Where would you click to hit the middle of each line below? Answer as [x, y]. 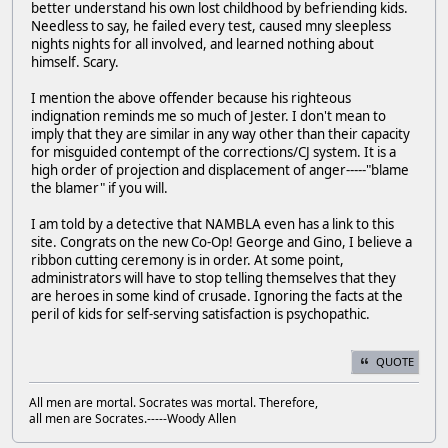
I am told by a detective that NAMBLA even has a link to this [212, 224]
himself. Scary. [75, 62]
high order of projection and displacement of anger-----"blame [220, 170]
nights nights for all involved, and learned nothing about [202, 44]
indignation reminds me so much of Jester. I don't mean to [208, 116]
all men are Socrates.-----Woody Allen [135, 418]
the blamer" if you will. [99, 188]
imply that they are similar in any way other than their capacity [220, 134]
